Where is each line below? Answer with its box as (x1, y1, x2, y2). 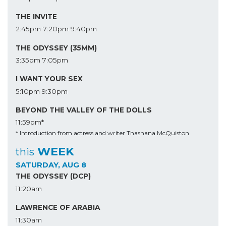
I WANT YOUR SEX (16, 75, 83, 83)
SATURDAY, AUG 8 (16, 160, 86, 170)
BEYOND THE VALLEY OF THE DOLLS (16, 106, 152, 115)
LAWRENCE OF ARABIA (16, 203, 100, 212)
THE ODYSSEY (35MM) (16, 43, 97, 52)
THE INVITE (16, 12, 57, 21)
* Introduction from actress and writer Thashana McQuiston (16, 129, 189, 137)
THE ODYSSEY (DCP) (16, 172, 91, 181)
